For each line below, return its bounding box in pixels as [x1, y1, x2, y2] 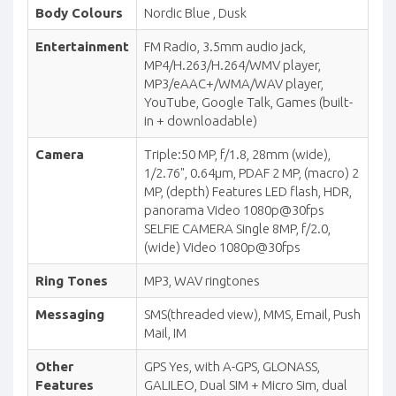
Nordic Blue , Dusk [144, 4, 247, 20]
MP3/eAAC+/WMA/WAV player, [144, 75, 324, 91]
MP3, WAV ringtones [144, 272, 260, 288]
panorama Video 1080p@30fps [144, 202, 324, 217]
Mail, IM [144, 324, 187, 340]
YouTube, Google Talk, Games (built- [144, 94, 353, 110]
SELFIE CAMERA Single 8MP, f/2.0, [144, 220, 331, 236]
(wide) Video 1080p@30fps [144, 239, 301, 255]
